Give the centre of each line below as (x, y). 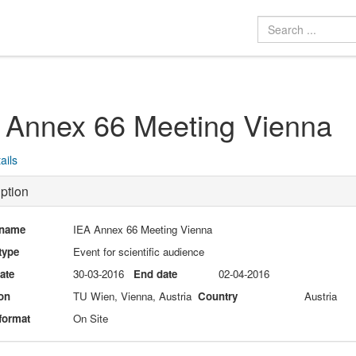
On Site (91, 318)
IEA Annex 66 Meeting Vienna (143, 229)
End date (156, 273)
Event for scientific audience (139, 251)
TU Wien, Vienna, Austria (133, 296)
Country (218, 296)
